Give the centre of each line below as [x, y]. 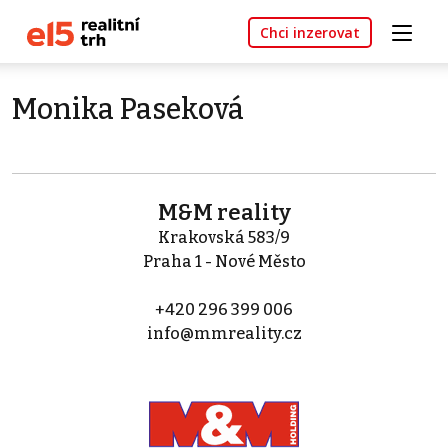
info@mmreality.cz [224, 334]
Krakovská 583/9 [224, 238]
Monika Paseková [128, 110]
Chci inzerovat [310, 33]
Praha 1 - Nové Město [224, 262]
